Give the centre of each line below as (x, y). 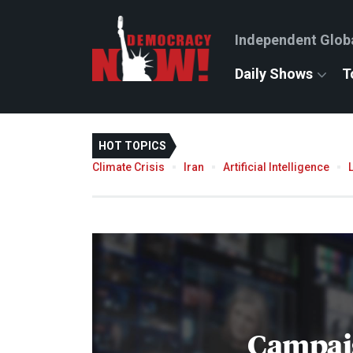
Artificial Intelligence (276, 167)
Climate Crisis (128, 167)
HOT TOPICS (132, 146)
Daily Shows (274, 74)
